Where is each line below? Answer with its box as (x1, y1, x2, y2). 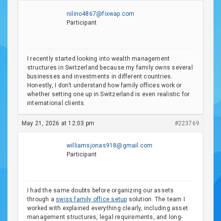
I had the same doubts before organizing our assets (27, 187, 174, 194)
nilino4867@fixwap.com (67, 10, 135, 17)
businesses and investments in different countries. (27, 73, 173, 80)
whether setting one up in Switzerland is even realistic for (27, 91, 190, 98)
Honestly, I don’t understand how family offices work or (27, 82, 182, 89)
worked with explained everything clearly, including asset (27, 205, 188, 212)
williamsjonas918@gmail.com (67, 142, 153, 149)
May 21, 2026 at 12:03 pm (22, 120, 95, 127)
